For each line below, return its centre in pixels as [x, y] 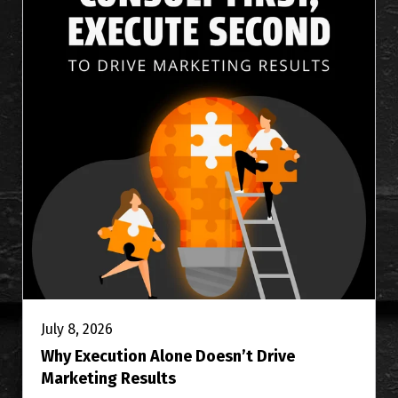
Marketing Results [108, 379]
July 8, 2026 [77, 330]
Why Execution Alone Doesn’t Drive [168, 357]
